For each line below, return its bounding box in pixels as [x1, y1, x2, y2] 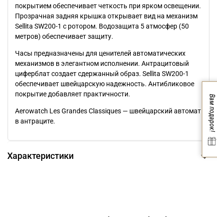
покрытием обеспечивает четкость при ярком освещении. [15, 2, 201, 10]
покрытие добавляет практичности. [15, 90, 130, 98]
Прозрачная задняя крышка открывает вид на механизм [15, 12, 198, 20]
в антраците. [15, 117, 55, 125]
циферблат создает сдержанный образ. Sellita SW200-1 [15, 70, 189, 78]
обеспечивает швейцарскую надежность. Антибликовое [15, 80, 194, 88]
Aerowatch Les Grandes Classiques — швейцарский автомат [15, 107, 201, 115]
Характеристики [7, 151, 74, 161]
